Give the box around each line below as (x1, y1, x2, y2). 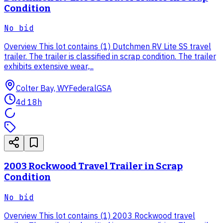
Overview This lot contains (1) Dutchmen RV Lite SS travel (4, 41, 211, 52)
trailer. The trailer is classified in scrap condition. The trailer (4, 51, 216, 62)
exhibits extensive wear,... (4, 61, 94, 72)
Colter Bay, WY (16, 83, 69, 94)
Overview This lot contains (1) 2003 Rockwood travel (4, 210, 195, 221)
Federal (69, 83, 97, 94)
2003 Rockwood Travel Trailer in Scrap (4, 161, 183, 172)
